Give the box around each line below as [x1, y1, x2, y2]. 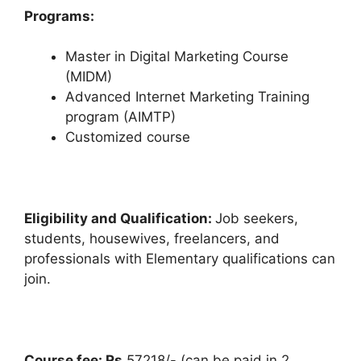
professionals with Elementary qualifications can [24, 251, 335, 268]
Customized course [65, 129, 190, 146]
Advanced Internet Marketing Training [65, 89, 309, 106]
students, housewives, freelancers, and [24, 230, 280, 247]
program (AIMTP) [65, 109, 176, 126]
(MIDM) [65, 68, 112, 85]
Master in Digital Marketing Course [65, 48, 288, 65]
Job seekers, [215, 210, 298, 227]
